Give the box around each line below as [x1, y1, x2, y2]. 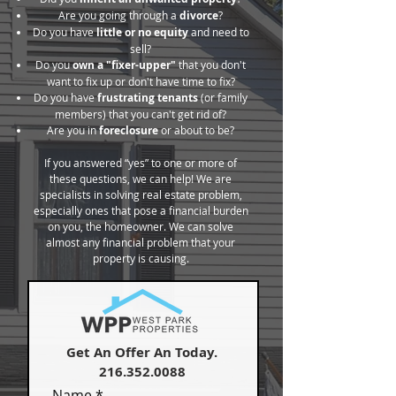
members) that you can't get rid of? [55, 107, 226, 121]
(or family [198, 90, 247, 104]
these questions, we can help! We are [49, 171, 232, 186]
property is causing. [92, 251, 189, 265]
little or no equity [95, 25, 188, 40]
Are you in [47, 123, 99, 137]
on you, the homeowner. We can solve [48, 219, 233, 233]
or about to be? [158, 123, 234, 137]
